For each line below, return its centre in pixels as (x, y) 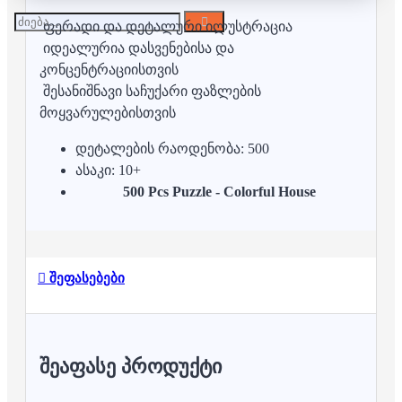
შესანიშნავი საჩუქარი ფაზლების (150, 92)
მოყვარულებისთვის (108, 113)
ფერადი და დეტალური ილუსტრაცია (166, 27)
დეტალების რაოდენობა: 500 (172, 149)
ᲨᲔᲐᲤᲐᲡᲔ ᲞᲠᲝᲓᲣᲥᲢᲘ (131, 366)
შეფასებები (85, 278)
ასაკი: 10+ (108, 170)
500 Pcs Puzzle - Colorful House (219, 192)
